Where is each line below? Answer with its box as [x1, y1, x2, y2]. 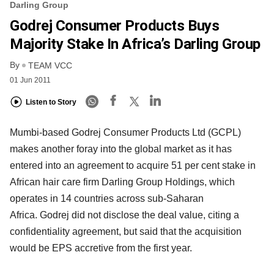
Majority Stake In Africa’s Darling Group [10, 35, 261, 53]
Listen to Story [26, 98, 76, 107]
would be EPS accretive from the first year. [10, 242, 192, 253]
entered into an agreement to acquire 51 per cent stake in [10, 160, 256, 171]
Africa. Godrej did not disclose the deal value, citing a [10, 209, 239, 220]
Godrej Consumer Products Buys [10, 17, 220, 34]
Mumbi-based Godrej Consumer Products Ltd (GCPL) [10, 127, 241, 138]
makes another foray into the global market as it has [10, 143, 232, 154]
